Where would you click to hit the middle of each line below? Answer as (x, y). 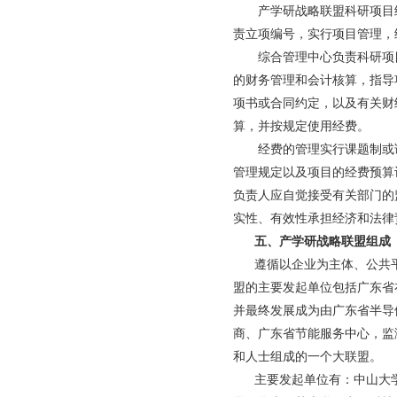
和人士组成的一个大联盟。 (307, 357)
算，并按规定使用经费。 (301, 126)
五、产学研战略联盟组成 (323, 241)
